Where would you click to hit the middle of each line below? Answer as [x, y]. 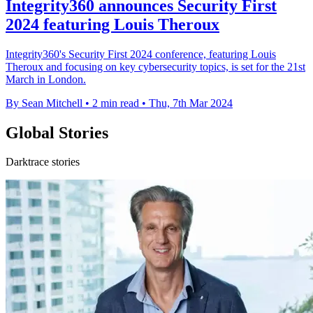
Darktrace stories [43, 162]
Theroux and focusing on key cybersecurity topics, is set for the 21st [155, 66]
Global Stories [57, 132]
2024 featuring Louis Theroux [112, 24]
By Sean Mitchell [44, 103]
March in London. [46, 79]
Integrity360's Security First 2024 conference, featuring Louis [141, 54]
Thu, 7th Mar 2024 [191, 103]
